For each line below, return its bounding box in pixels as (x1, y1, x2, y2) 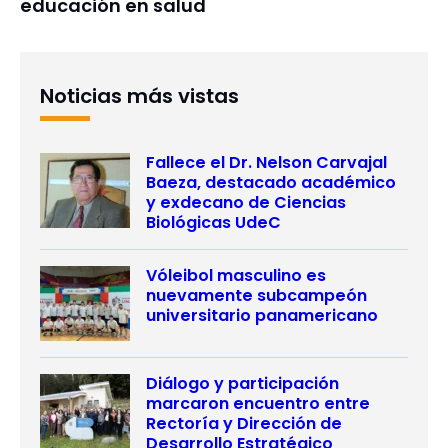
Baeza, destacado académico (146, 171, 396, 195)
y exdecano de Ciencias (146, 191, 346, 215)
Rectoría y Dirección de (146, 412, 342, 436)
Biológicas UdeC (146, 211, 281, 235)
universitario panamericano (146, 304, 378, 328)
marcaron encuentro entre (146, 392, 370, 416)
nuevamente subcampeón (146, 284, 367, 308)
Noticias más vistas (40, 82, 239, 111)
